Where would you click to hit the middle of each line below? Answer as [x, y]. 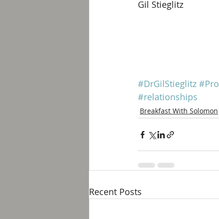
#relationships [168, 97]
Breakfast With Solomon [179, 111]
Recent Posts [115, 192]
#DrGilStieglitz [167, 84]
